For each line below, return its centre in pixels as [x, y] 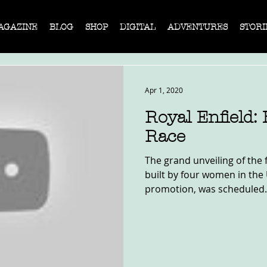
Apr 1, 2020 [164, 90]
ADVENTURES [198, 27]
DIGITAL [138, 27]
